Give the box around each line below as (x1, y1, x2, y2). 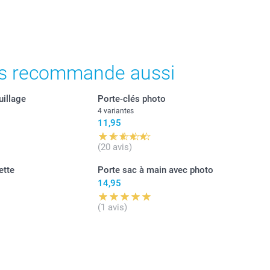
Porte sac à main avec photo (97, 164, 213, 175)
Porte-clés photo (97, 93, 166, 104)
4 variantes (97, 106, 134, 115)
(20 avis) (97, 141, 132, 152)
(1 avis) (97, 201, 127, 213)
